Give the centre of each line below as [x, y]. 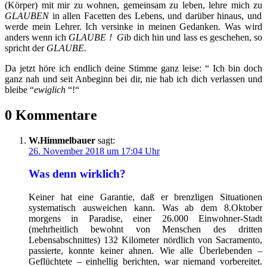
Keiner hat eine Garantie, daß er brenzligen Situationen [145, 197]
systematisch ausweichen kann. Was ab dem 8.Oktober [145, 207]
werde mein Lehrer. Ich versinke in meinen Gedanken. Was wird [133, 26]
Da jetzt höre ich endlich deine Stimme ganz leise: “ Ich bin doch [133, 68]
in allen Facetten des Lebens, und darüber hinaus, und [155, 15]
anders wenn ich [37, 37]
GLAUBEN [27, 15]
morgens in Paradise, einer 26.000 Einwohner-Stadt [145, 218]
